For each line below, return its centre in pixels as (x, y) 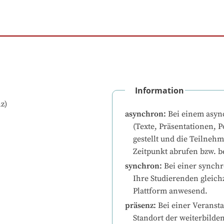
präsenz (139, 206)
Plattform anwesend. (170, 191)
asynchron (144, 114)
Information (159, 91)
